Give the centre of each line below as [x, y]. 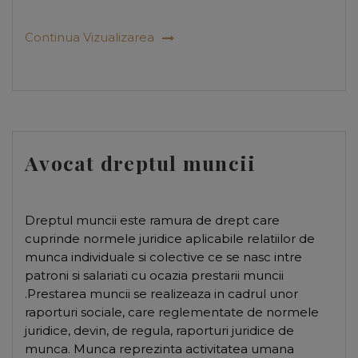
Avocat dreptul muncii [141, 163]
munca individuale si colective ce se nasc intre [163, 257]
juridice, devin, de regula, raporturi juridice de [159, 330]
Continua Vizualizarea [89, 37]
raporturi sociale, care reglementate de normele [172, 312]
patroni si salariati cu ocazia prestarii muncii [154, 275]
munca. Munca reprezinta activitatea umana [159, 349]
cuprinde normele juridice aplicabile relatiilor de [170, 239]
